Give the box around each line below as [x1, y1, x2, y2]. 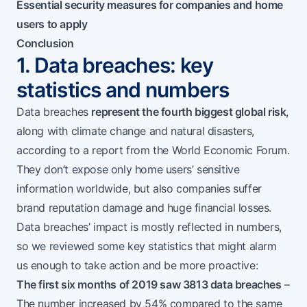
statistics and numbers [16, 77, 230, 103]
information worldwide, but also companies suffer [16, 182, 262, 196]
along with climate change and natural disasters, [16, 124, 254, 138]
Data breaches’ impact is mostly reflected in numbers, [16, 220, 282, 234]
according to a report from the [16, 143, 172, 158]
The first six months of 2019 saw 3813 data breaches [16, 278, 282, 292]
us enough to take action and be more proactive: [16, 258, 258, 273]
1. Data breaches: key [16, 53, 214, 78]
